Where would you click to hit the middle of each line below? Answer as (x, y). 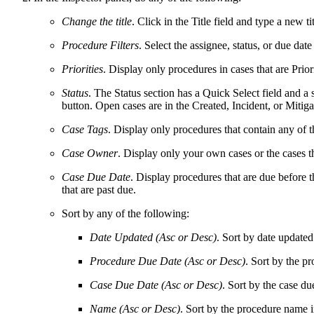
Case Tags (85, 129)
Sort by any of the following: (125, 213)
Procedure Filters (100, 45)
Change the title (97, 21)
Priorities (82, 69)
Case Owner (90, 153)
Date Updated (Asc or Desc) (153, 237)
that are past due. (99, 189)
